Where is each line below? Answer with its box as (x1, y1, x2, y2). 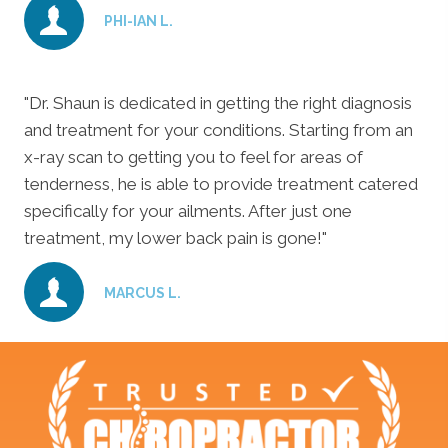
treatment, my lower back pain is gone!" (24, 228, 327, 249)
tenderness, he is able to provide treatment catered (24, 174, 418, 195)
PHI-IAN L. (104, 13, 173, 30)
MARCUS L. (104, 285, 181, 302)
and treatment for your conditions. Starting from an (24, 120, 413, 141)
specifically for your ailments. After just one (24, 201, 352, 222)
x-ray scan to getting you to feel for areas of (24, 147, 363, 168)
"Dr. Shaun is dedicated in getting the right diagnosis (24, 93, 412, 114)
